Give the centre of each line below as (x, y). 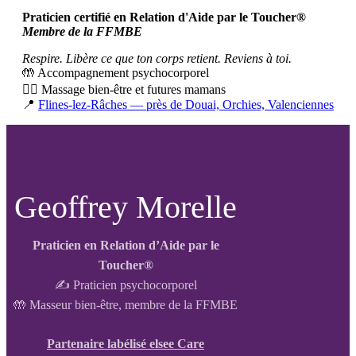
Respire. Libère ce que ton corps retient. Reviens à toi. (157, 58)
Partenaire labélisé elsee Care (126, 343)
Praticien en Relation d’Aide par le (126, 245)
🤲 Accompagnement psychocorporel (116, 72)
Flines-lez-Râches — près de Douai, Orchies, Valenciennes (186, 104)
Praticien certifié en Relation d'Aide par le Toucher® (164, 17)
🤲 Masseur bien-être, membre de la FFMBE (126, 304)
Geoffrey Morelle (126, 207)
